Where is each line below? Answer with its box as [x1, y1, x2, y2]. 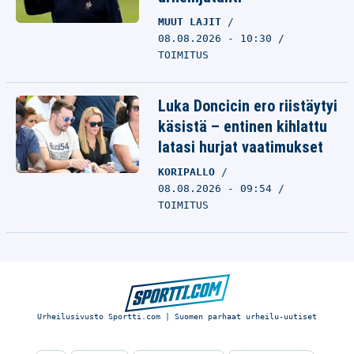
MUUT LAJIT [158, 16, 228, 28]
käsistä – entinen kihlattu [158, 117, 327, 136]
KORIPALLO [158, 166, 221, 178]
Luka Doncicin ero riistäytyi [158, 96, 337, 115]
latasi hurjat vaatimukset [158, 137, 323, 156]
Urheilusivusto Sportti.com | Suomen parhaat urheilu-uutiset [37, 312, 317, 321]
